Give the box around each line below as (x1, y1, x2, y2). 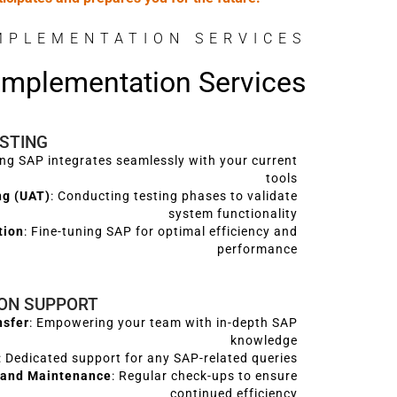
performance (217, 241, 298, 257)
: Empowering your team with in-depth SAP (29, 315, 298, 331)
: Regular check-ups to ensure (112, 368, 298, 384)
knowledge (230, 332, 298, 348)
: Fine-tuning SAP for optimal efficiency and (24, 223, 298, 239)
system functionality (168, 206, 298, 222)
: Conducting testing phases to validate (51, 188, 298, 204)
